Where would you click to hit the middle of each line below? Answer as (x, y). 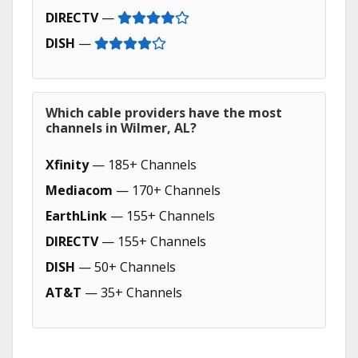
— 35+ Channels (132, 292)
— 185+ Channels (143, 165)
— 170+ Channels (167, 190)
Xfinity (67, 165)
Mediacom (79, 190)
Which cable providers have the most (164, 113)
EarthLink (76, 216)
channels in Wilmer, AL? (121, 128)
